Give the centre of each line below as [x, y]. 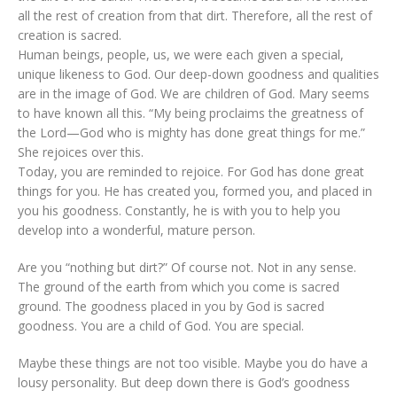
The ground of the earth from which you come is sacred [179, 286]
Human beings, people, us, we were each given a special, [181, 54]
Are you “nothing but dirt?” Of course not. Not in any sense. [187, 267]
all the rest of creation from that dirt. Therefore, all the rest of [195, 15]
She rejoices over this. [81, 152]
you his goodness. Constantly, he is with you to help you [179, 210]
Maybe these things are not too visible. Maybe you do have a [193, 362]
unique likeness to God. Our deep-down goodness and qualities [198, 74]
